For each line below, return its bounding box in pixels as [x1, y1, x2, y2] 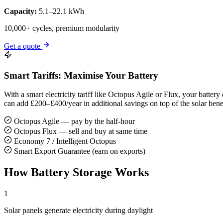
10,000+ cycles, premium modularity [4, 23, 119, 32]
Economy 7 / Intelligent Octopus [12, 137, 116, 146]
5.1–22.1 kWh [37, 6, 84, 15]
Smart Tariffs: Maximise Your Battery [4, 70, 158, 81]
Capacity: [4, 6, 37, 15]
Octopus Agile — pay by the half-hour [12, 117, 135, 126]
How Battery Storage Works [4, 166, 149, 179]
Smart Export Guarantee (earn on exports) [12, 147, 145, 156]
